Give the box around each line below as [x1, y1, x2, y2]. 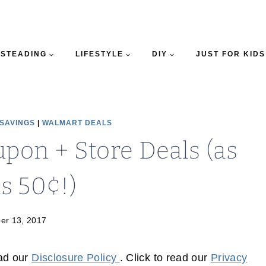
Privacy [210, 252, 248, 264]
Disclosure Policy [31, 252, 120, 264]
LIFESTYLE [75, 50, 123, 58]
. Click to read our [119, 252, 211, 264]
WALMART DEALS [42, 119, 112, 127]
